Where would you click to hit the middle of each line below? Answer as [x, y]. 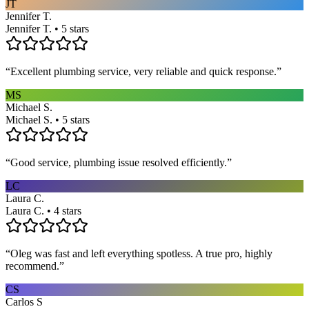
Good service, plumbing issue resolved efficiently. [119, 162]
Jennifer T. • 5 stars [47, 28]
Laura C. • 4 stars [43, 210]
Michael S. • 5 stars [48, 119]
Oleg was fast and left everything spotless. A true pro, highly [141, 253]
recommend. [32, 266]
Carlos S [24, 301]
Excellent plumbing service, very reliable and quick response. [143, 71]
